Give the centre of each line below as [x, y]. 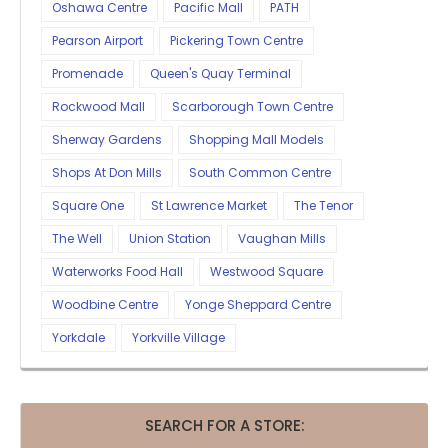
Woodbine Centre [105, 305]
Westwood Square [266, 272]
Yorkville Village [178, 338]
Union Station [170, 239]
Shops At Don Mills [107, 173]
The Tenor [323, 206]
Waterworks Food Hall [117, 272]
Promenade [87, 74]
